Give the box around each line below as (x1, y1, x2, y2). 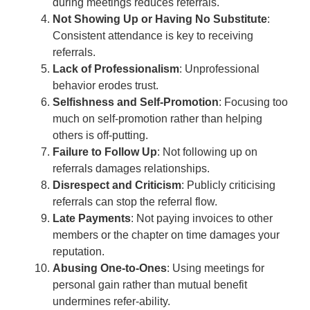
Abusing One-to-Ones (52, 262, 167, 274)
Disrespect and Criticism (52, 179, 181, 191)
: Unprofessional (179, 62, 259, 75)
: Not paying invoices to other (130, 212, 273, 224)
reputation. (52, 245, 104, 257)
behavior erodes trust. (52, 79, 158, 91)
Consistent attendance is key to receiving (52, 29, 253, 42)
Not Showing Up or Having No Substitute (52, 12, 267, 25)
